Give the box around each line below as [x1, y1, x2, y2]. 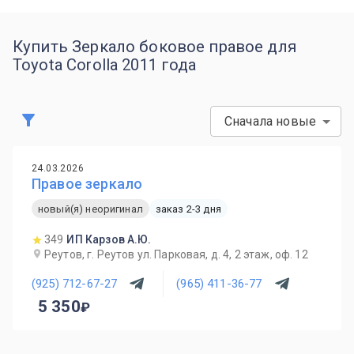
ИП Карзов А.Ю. [66, 233, 152, 246]
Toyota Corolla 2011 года [13, 55, 197, 74]
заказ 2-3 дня [155, 202, 221, 215]
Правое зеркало [32, 175, 143, 192]
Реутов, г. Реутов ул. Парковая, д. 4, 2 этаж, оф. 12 [44, 248, 308, 261]
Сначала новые [224, 114, 316, 129]
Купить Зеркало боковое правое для [13, 37, 296, 56]
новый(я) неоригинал [38, 202, 143, 215]
